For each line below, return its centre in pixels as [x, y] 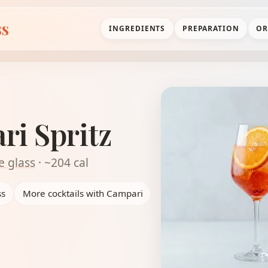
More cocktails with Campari [83, 194]
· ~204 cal [62, 163]
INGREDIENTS [137, 29]
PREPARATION [211, 29]
